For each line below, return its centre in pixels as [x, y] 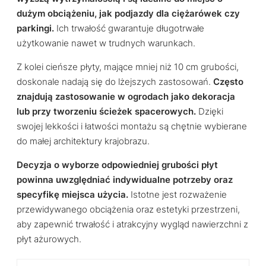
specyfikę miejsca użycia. [72, 195]
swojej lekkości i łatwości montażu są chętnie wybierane [132, 127]
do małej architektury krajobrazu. [83, 142]
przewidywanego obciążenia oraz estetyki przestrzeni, [128, 210]
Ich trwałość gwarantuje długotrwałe [129, 29]
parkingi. [35, 29]
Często [228, 82]
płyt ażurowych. [49, 240]
